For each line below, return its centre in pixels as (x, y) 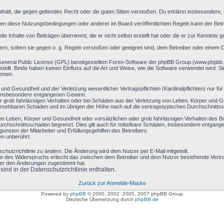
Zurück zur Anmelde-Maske (112, 183)
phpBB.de (146, 199)
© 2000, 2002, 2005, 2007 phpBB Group (134, 194)
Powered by (55, 194)
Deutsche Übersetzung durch (100, 199)
